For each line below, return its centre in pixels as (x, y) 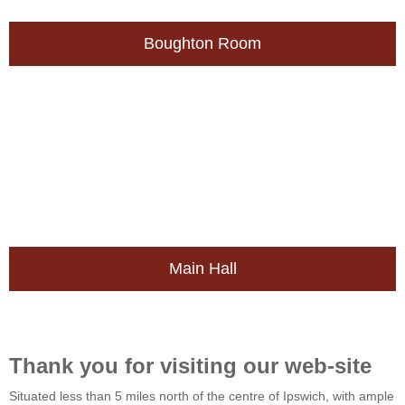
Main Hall (202, 269)
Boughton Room (202, 44)
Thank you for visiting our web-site (190, 366)
